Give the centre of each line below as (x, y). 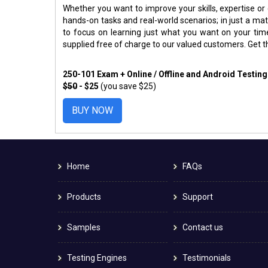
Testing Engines (97, 258)
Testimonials (207, 258)
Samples (84, 227)
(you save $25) (128, 86)
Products (84, 197)
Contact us (203, 227)
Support (198, 197)
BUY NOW (92, 110)
